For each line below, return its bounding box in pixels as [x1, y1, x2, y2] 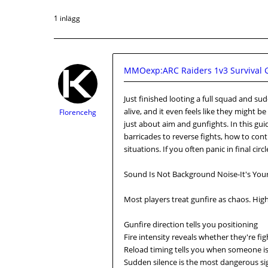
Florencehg [59, 107, 96, 117]
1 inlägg [54, 13, 80, 23]
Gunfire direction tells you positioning [124, 219, 258, 230]
